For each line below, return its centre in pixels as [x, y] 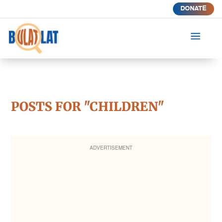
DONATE [193, 9]
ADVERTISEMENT [111, 148]
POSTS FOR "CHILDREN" [88, 106]
